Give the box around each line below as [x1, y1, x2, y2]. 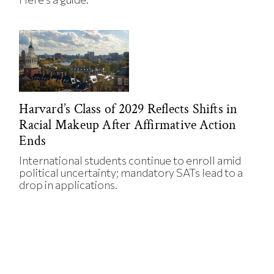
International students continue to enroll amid [19, 154, 242, 168]
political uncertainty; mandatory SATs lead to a [19, 166, 243, 180]
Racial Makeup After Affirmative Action [19, 116, 237, 135]
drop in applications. [19, 178, 118, 192]
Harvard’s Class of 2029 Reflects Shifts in [19, 100, 238, 119]
